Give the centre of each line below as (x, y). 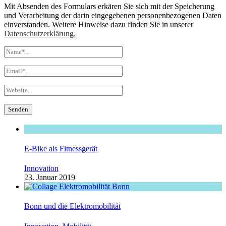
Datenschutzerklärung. (40, 33)
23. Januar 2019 (50, 178)
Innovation (41, 168)
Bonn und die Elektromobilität (72, 206)
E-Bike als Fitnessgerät (61, 148)
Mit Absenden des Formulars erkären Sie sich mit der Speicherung (109, 6)
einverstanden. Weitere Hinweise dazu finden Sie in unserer (99, 24)
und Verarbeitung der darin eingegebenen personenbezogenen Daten (113, 15)
